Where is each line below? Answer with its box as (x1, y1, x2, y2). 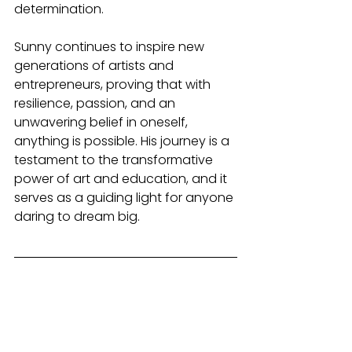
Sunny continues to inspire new (14, 38, 207, 57)
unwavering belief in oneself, (14, 113, 191, 132)
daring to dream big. (14, 207, 140, 226)
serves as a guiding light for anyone (14, 189, 236, 207)
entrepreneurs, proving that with (14, 75, 214, 94)
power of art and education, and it (14, 170, 230, 189)
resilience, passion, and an (14, 94, 178, 113)
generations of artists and (14, 57, 177, 75)
